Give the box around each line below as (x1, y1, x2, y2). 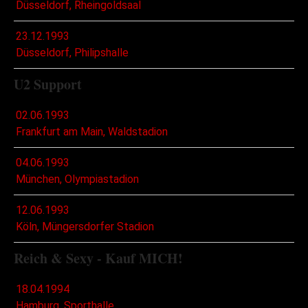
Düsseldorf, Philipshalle (16, 46, 129, 60)
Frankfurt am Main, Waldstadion (16, 125, 168, 139)
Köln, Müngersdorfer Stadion (16, 220, 154, 234)
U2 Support (14, 74, 82, 95)
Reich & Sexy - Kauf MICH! (14, 248, 183, 269)
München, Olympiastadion (16, 173, 139, 186)
